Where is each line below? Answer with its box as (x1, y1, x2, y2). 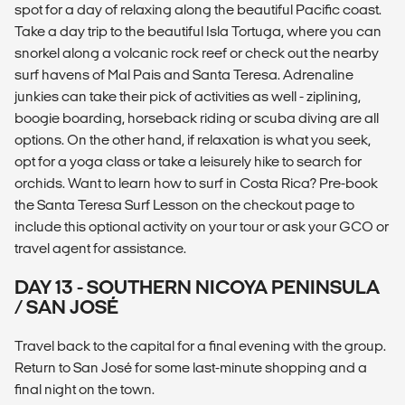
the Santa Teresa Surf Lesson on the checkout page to (14, 196, 354, 212)
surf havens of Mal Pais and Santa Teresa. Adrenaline (14, 66, 353, 82)
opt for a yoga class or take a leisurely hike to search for (14, 153, 362, 169)
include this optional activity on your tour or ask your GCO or (14, 218, 389, 234)
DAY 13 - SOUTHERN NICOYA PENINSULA (14, 276, 380, 297)
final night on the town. (14, 381, 155, 397)
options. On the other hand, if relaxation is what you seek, (14, 131, 371, 147)
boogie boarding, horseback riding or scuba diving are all (14, 109, 379, 126)
